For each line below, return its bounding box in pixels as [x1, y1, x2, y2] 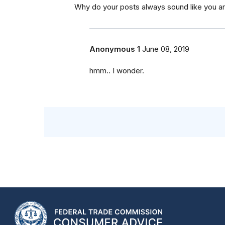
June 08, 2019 [142, 45, 189, 54]
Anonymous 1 [89, 45, 140, 54]
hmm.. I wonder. [89, 66, 144, 76]
